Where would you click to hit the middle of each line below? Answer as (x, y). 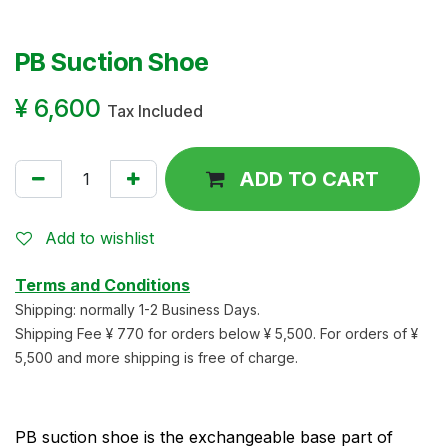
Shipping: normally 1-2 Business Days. (137, 309)
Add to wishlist (99, 237)
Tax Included (155, 110)
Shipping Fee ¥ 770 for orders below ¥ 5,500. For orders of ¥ (216, 333)
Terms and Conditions (102, 284)
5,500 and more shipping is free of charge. (156, 357)
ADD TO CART (309, 178)
